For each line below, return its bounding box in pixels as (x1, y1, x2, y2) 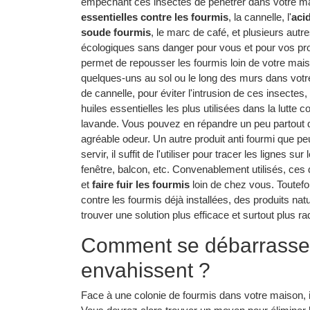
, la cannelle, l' (228, 10, 291, 23)
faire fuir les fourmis (92, 178, 190, 190)
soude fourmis (81, 26, 151, 38)
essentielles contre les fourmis (81, 10, 228, 23)
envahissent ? (81, 258, 210, 282)
